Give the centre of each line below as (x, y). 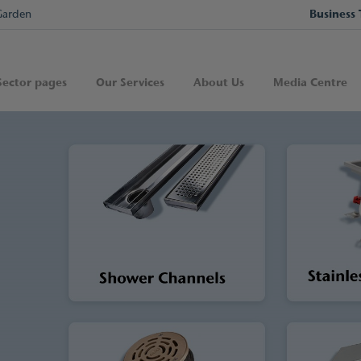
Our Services (131, 82)
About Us (219, 82)
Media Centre (311, 82)
